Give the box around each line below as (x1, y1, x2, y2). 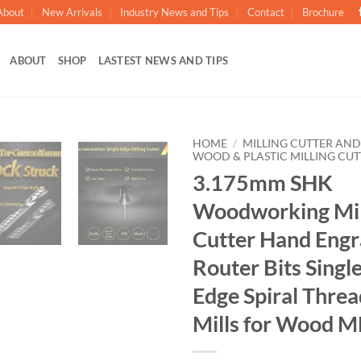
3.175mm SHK (193, 168, 333, 196)
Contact (247, 6, 284, 19)
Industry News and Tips (120, 6, 230, 19)
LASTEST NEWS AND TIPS (98, 54, 229, 67)
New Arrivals (41, 6, 102, 19)
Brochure (302, 6, 345, 19)
